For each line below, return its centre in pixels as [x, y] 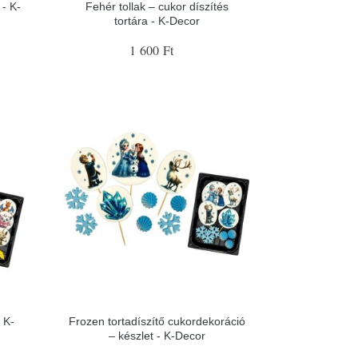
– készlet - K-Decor [157, 336]
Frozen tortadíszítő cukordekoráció [157, 321]
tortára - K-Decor [157, 20]
